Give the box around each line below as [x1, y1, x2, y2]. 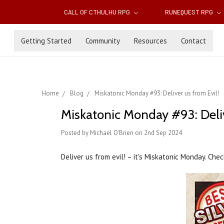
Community [85, 35, 120, 45]
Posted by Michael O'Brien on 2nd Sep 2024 [61, 128, 182, 137]
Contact [181, 35, 206, 45]
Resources [134, 35, 167, 45]
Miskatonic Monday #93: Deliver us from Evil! [94, 89, 219, 98]
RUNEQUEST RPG [164, 7, 214, 16]
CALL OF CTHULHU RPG [64, 7, 132, 16]
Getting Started [21, 35, 71, 45]
